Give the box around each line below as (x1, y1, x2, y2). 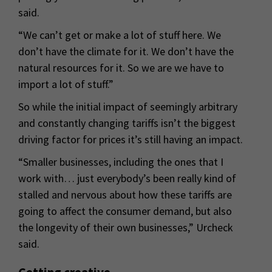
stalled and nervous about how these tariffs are (18, 188, 232, 202)
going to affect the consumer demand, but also (18, 204, 232, 219)
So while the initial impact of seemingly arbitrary (18, 100, 237, 114)
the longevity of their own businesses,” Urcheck (18, 220, 233, 235)
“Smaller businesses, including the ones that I (18, 155, 223, 169)
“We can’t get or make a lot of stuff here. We (18, 28, 221, 42)
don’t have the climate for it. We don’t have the (18, 44, 234, 59)
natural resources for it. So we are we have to (18, 61, 224, 75)
